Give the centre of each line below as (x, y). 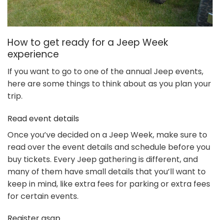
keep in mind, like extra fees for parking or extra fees (109, 184)
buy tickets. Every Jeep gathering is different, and (103, 159)
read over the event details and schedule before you (109, 147)
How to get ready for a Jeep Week (88, 43)
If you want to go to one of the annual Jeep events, (105, 71)
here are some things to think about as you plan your (109, 83)
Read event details (43, 118)
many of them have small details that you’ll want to (107, 171)
